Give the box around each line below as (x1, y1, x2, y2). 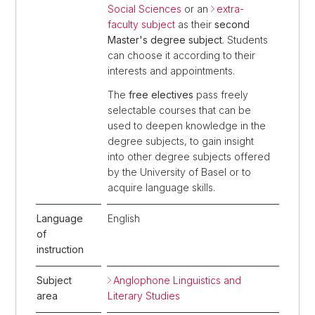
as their (175, 18, 214, 30)
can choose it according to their (108, 49, 255, 61)
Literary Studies (108, 290, 180, 302)
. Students (222, 34, 268, 46)
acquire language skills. (108, 181, 215, 193)
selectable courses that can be (108, 104, 251, 116)
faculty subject (108, 18, 175, 30)
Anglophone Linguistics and (113, 274, 241, 286)
